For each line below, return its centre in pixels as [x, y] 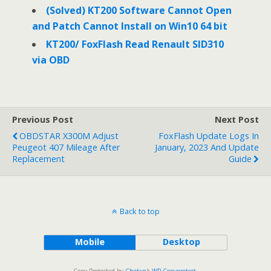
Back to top [139, 211]
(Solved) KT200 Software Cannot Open [139, 11]
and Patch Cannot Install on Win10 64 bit [129, 26]
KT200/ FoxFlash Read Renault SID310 [135, 44]
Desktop [181, 242]
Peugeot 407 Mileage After [66, 148]
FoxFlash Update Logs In [209, 136]
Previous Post [43, 120]
